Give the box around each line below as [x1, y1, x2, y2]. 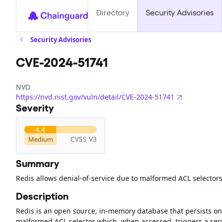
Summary [16, 158, 59, 169]
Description [16, 190, 68, 202]
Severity [16, 102, 54, 114]
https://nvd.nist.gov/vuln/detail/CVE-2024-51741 [16, 92, 174, 102]
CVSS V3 [70, 134, 97, 144]
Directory [96, 8, 129, 17]
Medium [28, 134, 53, 144]
